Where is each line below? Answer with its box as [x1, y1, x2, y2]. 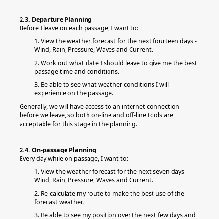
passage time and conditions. [34, 67, 119, 76]
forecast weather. [34, 197, 84, 206]
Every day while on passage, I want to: [20, 154, 128, 163]
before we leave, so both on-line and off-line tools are [20, 110, 173, 119]
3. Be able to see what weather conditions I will [34, 80, 169, 88]
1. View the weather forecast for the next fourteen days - [34, 37, 197, 45]
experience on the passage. [34, 89, 115, 97]
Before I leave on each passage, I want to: [20, 23, 138, 32]
